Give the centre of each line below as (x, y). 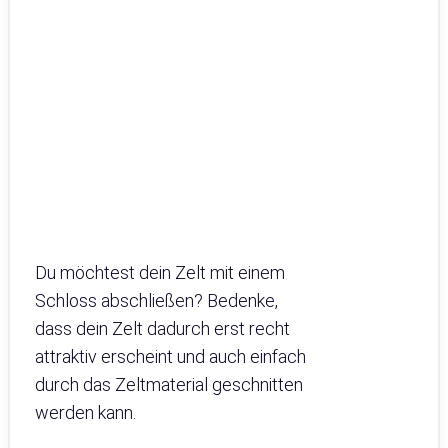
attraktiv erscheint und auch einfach (170, 356)
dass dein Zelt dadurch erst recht (162, 328)
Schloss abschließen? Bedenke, (156, 300)
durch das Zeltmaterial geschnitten (169, 384)
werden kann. (85, 412)
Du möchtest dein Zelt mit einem (160, 272)
